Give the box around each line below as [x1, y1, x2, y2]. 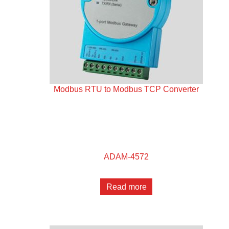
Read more [106, 182, 147, 191]
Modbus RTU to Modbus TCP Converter [54, 85, 199, 94]
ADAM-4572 [104, 152, 149, 161]
